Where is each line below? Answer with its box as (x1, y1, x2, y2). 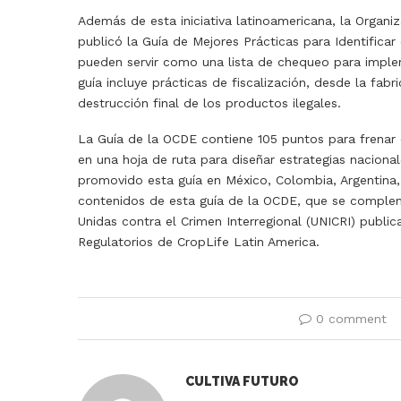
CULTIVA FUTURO (185, 374, 299, 389)
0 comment (316, 311, 387, 327)
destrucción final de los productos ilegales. (78, 96, 341, 111)
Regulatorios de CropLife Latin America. (78, 235, 320, 250)
